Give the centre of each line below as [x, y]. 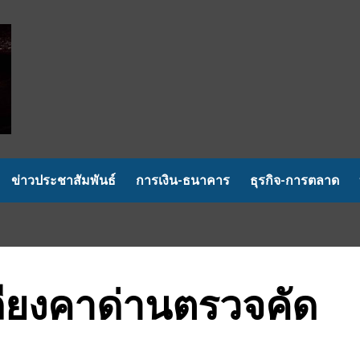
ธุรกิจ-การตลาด [295, 180]
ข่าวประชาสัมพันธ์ [63, 180]
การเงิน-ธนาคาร [183, 180]
